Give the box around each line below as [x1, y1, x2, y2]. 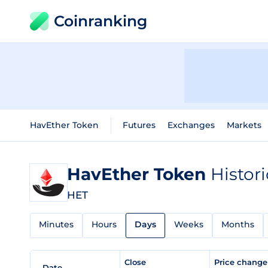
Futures [123, 120, 156, 130]
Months [221, 219, 254, 230]
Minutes [39, 219, 74, 230]
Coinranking [54, 12, 147, 30]
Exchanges [167, 120, 215, 130]
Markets [227, 120, 261, 130]
